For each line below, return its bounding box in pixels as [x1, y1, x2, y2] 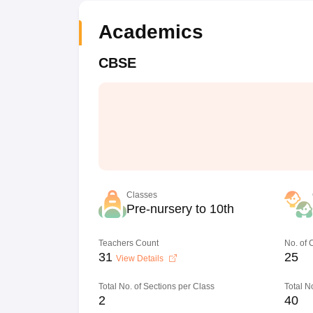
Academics [98, 21, 203, 43]
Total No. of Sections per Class [98, 282, 214, 291]
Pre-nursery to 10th [126, 202, 234, 216]
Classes [126, 190, 157, 200]
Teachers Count [98, 238, 159, 248]
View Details [115, 254, 166, 263]
